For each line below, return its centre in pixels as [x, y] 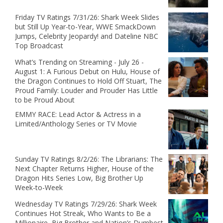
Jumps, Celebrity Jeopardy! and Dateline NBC [87, 36]
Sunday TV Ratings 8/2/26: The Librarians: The [89, 159]
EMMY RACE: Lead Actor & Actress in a [78, 114]
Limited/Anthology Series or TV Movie [76, 124]
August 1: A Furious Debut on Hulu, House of [87, 72]
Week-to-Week [39, 188]
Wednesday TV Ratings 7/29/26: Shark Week [86, 204]
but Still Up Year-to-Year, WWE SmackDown [85, 27]
